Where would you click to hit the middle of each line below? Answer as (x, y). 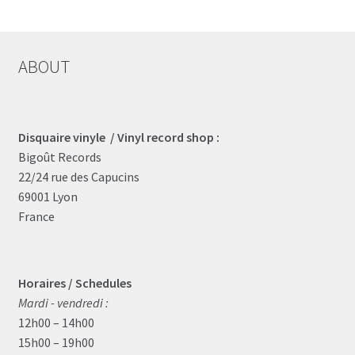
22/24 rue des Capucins (78, 176)
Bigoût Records (59, 157)
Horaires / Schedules (74, 283)
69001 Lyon (48, 196)
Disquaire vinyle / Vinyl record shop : (118, 137)
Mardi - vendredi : (63, 303)
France (36, 216)
